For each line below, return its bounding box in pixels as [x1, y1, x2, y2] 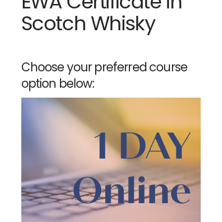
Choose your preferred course [21, 59, 188, 76]
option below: [21, 75, 95, 92]
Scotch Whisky [21, 9, 156, 38]
